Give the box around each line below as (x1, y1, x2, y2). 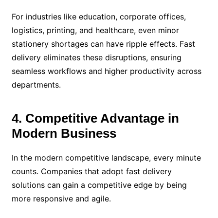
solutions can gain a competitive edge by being (11, 180, 187, 190)
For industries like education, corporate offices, (11, 11, 186, 21)
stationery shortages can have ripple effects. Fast (11, 38, 195, 49)
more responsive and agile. (11, 193, 111, 203)
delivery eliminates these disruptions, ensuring (11, 52, 182, 62)
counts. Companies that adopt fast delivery (11, 166, 172, 176)
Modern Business (11, 126, 116, 141)
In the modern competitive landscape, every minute (11, 152, 201, 163)
